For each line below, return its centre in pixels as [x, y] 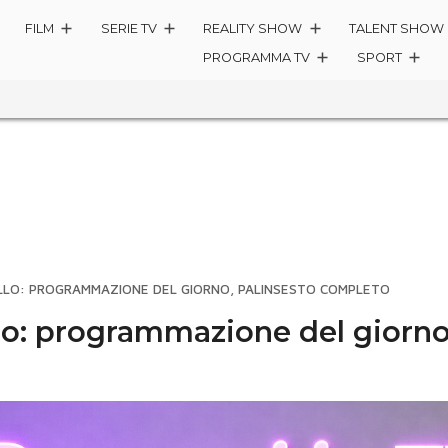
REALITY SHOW [253, 28]
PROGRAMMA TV [257, 58]
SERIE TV [128, 28]
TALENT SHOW [397, 28]
